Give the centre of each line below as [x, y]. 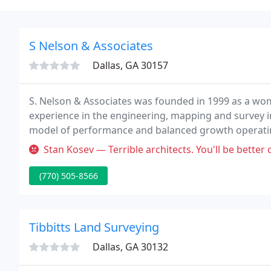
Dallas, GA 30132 [130, 247]
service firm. [57, 145]
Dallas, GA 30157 [130, 65]
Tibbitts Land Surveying [94, 227]
